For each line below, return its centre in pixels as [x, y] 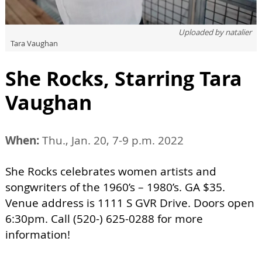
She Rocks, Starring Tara [124, 78]
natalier [238, 32]
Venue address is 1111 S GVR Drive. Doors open [130, 203]
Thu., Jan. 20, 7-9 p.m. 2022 [111, 140]
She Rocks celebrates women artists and [111, 171]
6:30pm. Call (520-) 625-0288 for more [104, 218]
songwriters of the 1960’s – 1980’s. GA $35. [115, 187]
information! [38, 234]
